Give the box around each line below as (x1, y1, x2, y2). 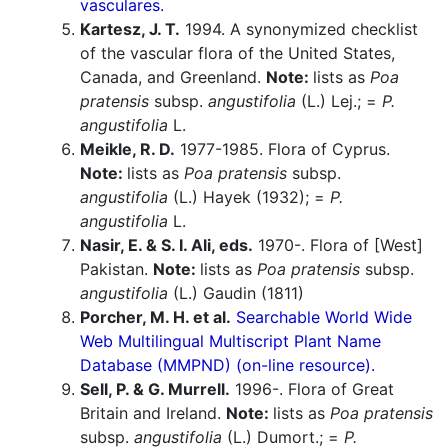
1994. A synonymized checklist (180, 19, 418, 40)
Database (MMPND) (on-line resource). (80, 355, 375, 376)
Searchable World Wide (236, 307, 412, 328)
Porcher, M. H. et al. (80, 307, 231, 328)
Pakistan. (80, 259, 153, 280)
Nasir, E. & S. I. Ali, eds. (80, 235, 253, 256)
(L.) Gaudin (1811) (168, 283, 304, 304)
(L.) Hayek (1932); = (168, 187, 330, 208)
